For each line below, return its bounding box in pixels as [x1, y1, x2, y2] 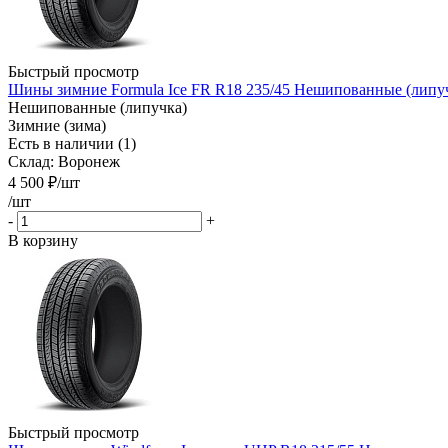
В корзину [8, 231, 78, 249]
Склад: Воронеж [8, 152, 120, 170]
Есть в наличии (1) [8, 134, 136, 152]
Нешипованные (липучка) [8, 98, 187, 116]
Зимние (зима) [8, 116, 106, 134]
